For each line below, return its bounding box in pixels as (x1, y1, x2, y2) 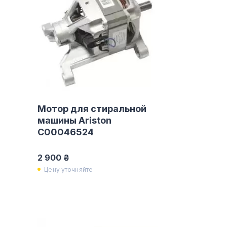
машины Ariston (37, 115, 112, 126)
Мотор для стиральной (37, 103, 147, 114)
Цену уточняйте (44, 165, 93, 173)
